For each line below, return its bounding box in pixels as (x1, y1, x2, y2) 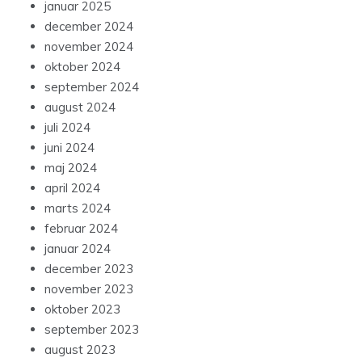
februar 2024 (44, 221, 118, 237)
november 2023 (44, 281, 133, 297)
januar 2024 (44, 241, 111, 257)
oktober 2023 (44, 301, 120, 318)
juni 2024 (44, 140, 95, 156)
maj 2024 (44, 160, 97, 176)
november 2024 (44, 39, 133, 55)
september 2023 (44, 322, 139, 338)
